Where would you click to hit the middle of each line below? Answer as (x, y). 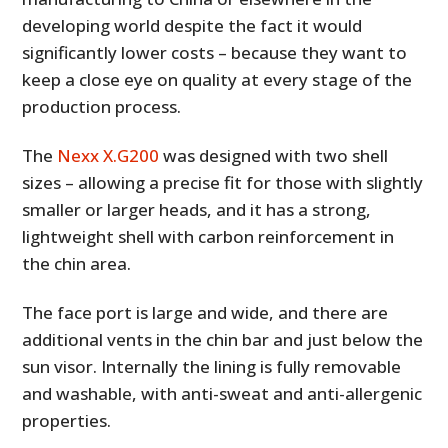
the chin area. (77, 263)
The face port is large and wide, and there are (205, 312)
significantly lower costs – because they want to (215, 52)
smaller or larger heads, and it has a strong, (197, 209)
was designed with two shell (274, 155)
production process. (102, 106)
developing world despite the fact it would (192, 25)
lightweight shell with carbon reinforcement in (208, 236)
